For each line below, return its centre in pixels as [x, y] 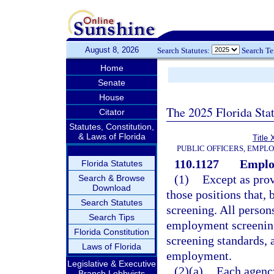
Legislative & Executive [112, 264]
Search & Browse [112, 178]
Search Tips [112, 217]
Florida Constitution [112, 232]
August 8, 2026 [112, 50]
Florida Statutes [112, 163]
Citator [112, 112]
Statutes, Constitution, [112, 127]
